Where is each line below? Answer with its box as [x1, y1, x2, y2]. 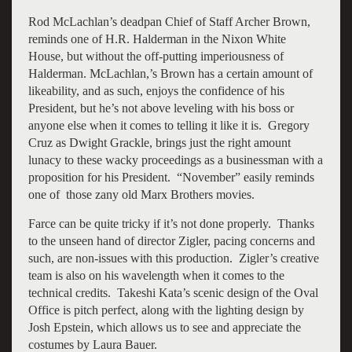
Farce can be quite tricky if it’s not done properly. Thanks [27, 216, 314, 230]
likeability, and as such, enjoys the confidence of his [27, 83, 284, 97]
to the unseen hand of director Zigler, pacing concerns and [27, 233, 315, 247]
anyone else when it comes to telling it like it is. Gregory [27, 118, 310, 132]
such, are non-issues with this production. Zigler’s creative [27, 251, 319, 265]
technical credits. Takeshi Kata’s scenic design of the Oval [27, 285, 318, 299]
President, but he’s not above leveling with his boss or [27, 101, 294, 115]
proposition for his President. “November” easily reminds [27, 170, 314, 184]
